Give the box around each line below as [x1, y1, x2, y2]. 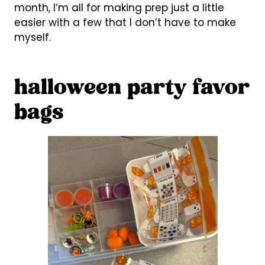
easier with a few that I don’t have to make [14, 15, 236, 30]
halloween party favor [14, 77, 250, 99]
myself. [14, 30, 51, 44]
